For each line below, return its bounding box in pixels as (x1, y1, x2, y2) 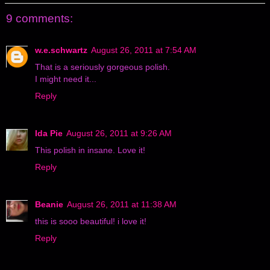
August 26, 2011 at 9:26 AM (66, 128, 172, 138)
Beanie (35, 199, 63, 209)
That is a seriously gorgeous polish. (35, 61, 170, 72)
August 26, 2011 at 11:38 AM (67, 199, 177, 209)
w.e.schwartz (35, 45, 87, 55)
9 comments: (6, 12, 73, 25)
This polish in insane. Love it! (35, 145, 145, 155)
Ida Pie (35, 128, 63, 138)
